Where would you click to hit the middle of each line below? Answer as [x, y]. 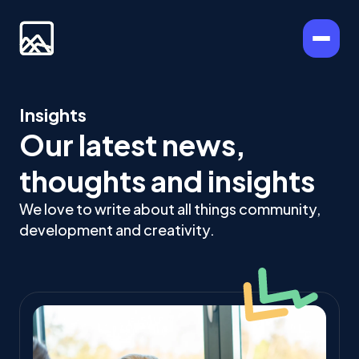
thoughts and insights [167, 181]
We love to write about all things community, [170, 209]
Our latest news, [133, 145]
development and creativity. [117, 230]
